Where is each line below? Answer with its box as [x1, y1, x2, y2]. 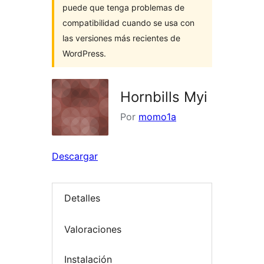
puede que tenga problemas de [62, 2, 184, 12]
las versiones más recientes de [62, 33, 180, 43]
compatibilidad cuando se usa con [62, 18, 194, 28]
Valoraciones [64, 223, 121, 235]
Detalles [64, 192, 100, 204]
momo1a [138, 111, 176, 123]
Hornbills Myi [120, 88, 207, 105]
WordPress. [62, 48, 106, 58]
